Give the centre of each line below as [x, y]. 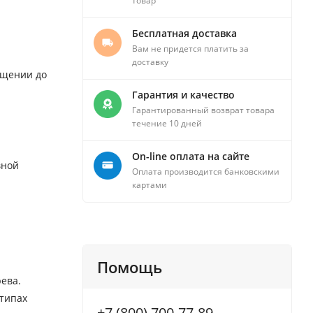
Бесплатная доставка [184, 34]
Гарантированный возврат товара [203, 110]
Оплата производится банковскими [206, 172]
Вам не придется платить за [190, 49]
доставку [150, 62]
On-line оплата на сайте [191, 156]
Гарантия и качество [183, 95]
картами [150, 185]
